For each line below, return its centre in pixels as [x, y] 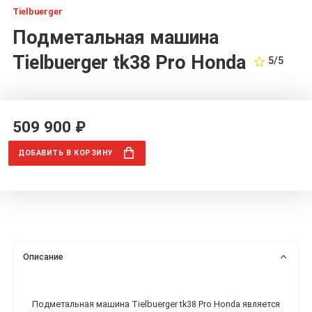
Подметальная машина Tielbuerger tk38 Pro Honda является [156, 304]
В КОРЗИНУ [90, 153]
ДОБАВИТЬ [42, 153]
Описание [44, 256]
